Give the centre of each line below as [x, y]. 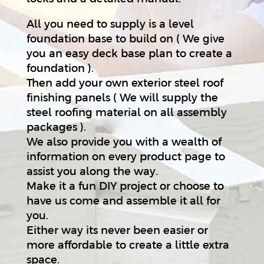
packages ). [56, 127]
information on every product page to [126, 156]
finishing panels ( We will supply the [122, 97]
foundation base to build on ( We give [125, 38]
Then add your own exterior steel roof [125, 82]
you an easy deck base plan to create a [129, 53]
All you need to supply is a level [110, 24]
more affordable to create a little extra [128, 245]
